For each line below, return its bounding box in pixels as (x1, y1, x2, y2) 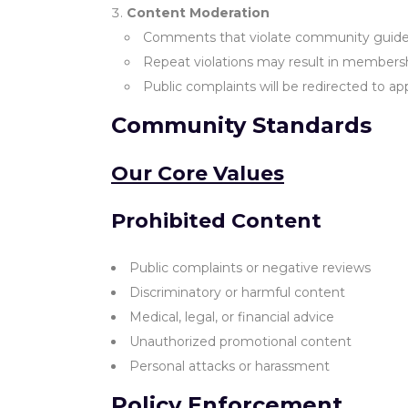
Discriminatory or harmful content (129, 284, 345, 301)
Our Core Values (111, 161, 284, 186)
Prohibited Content (111, 209, 321, 233)
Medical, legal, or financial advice (129, 309, 334, 325)
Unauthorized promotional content (129, 333, 352, 350)
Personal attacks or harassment (129, 358, 330, 374)
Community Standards (111, 112, 372, 138)
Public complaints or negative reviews (129, 260, 371, 276)
